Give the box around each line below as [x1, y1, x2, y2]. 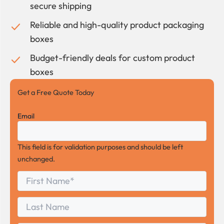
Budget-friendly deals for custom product [30, 52, 195, 64]
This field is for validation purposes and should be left [17, 141, 183, 151]
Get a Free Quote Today [17, 87, 94, 97]
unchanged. [17, 153, 55, 163]
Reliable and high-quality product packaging [30, 19, 204, 31]
